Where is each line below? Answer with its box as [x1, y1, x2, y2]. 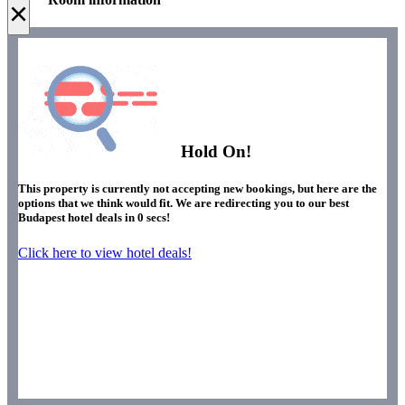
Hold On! [176, 141, 251, 161]
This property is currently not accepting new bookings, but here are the [18, 181, 377, 195]
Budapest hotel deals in [18, 210, 137, 224]
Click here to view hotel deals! [18, 245, 192, 260]
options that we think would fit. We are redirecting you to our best [18, 195, 349, 210]
